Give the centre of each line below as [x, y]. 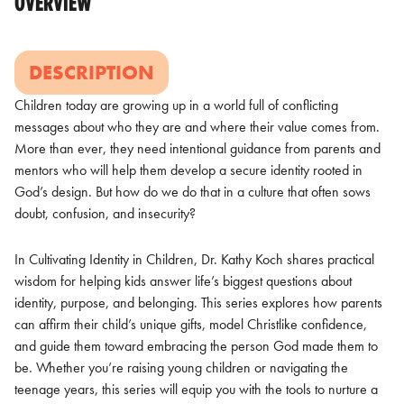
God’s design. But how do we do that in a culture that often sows [193, 191]
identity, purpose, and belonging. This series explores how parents [198, 302]
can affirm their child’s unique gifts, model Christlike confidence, [191, 324]
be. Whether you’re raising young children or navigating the [181, 367]
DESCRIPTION [92, 72]
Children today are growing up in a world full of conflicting [176, 105]
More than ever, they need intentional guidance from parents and [197, 148]
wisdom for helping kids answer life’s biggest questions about [183, 280]
